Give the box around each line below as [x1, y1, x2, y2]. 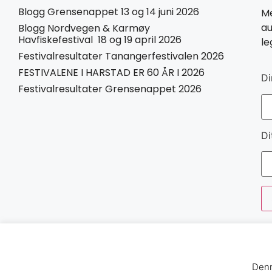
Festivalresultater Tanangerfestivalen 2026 [18, 49, 224, 63]
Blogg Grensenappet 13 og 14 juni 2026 [18, 4, 199, 19]
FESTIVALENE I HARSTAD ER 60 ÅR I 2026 [18, 65, 205, 80]
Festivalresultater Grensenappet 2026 [18, 81, 202, 96]
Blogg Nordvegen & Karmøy [18, 21, 150, 35]
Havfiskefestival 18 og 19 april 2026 [18, 32, 182, 47]
